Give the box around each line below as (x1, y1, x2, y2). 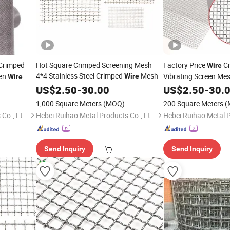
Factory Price (163, 60, 207, 70)
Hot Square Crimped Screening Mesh (35, 60, 152, 70)
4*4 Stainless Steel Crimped (35, 71, 124, 81)
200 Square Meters (163, 99, 223, 108)
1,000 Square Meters (35, 99, 102, 108)
